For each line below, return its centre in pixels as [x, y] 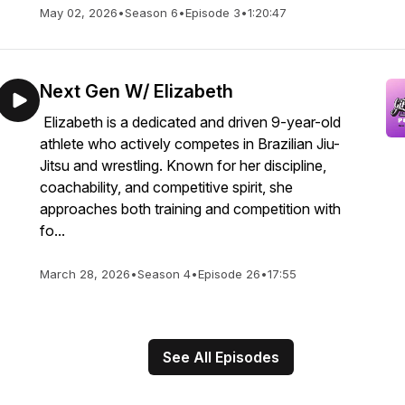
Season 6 [151, 13]
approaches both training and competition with [190, 209]
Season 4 [164, 274]
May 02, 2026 [79, 13]
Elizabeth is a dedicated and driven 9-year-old [190, 122]
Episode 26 [229, 274]
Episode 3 [213, 13]
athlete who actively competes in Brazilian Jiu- [190, 144]
